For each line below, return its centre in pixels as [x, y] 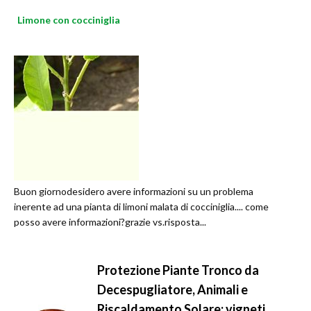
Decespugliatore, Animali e [173, 290]
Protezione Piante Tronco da [178, 270]
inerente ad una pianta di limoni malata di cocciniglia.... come [141, 207]
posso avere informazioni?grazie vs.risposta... [110, 222]
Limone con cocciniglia [69, 20]
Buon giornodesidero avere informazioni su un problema [134, 192]
